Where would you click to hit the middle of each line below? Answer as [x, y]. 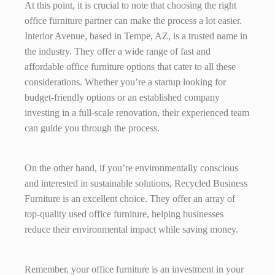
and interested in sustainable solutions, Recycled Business [136, 184]
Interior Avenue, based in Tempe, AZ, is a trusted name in [136, 36]
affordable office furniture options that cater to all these [130, 67]
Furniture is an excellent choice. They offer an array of [130, 199]
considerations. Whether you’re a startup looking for [125, 82]
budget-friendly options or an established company [122, 98]
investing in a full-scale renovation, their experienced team [137, 113]
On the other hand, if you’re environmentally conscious [131, 168]
